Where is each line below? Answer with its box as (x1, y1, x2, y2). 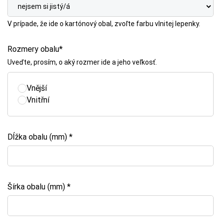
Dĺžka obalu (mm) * (7, 132, 73, 142)
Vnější (27, 83, 47, 93)
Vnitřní (27, 95, 49, 105)
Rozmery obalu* (7, 44, 63, 54)
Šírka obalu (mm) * (7, 182, 71, 191)
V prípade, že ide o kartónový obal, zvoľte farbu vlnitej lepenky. (7, 20, 200, 28)
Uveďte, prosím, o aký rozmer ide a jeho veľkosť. (7, 58, 157, 66)
